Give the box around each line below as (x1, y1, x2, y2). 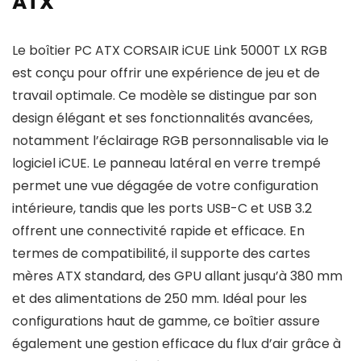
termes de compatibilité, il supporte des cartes (12, 244, 310, 263)
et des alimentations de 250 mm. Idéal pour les (12, 289, 307, 308)
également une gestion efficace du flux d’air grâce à (12, 334, 341, 353)
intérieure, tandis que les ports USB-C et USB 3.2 (12, 199, 312, 218)
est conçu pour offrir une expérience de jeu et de (12, 64, 320, 82)
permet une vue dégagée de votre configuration (12, 176, 318, 195)
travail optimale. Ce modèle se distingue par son (12, 86, 317, 105)
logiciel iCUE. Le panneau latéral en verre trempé (12, 154, 321, 172)
